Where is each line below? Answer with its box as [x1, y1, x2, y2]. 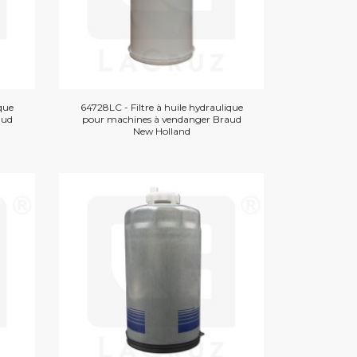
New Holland [132, 124, 190, 137]
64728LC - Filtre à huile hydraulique [80, 100, 243, 113]
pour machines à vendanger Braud [81, 112, 241, 125]
